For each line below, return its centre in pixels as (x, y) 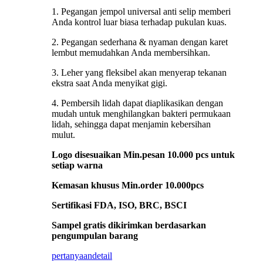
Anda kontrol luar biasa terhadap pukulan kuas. (139, 22)
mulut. (63, 135)
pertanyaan (72, 256)
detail (102, 256)
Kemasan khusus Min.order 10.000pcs (128, 185)
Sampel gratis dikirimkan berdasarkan (129, 225)
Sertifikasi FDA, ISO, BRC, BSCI (119, 205)
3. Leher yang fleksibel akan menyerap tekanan (139, 73)
